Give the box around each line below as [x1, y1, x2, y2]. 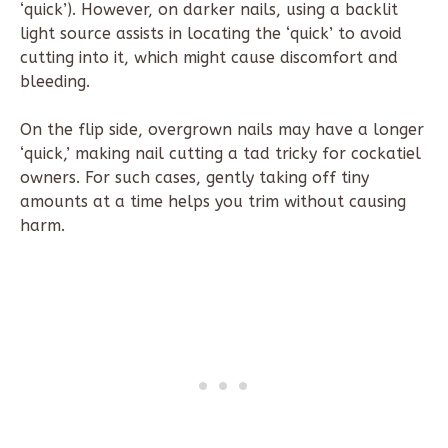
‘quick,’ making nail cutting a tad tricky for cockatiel [20, 144, 421, 164]
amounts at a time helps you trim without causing [20, 192, 406, 212]
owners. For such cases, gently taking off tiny [20, 168, 369, 188]
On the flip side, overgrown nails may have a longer [20, 120, 424, 140]
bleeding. [20, 72, 90, 92]
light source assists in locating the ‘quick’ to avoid [20, 24, 402, 44]
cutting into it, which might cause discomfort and [20, 48, 398, 68]
